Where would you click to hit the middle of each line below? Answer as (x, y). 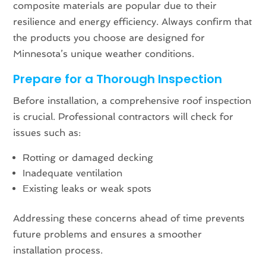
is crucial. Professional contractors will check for (123, 117)
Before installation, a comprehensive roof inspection (132, 101)
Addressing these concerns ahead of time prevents (129, 218)
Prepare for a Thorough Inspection (118, 79)
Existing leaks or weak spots (87, 189)
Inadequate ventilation (73, 173)
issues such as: (47, 133)
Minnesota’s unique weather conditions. (104, 54)
